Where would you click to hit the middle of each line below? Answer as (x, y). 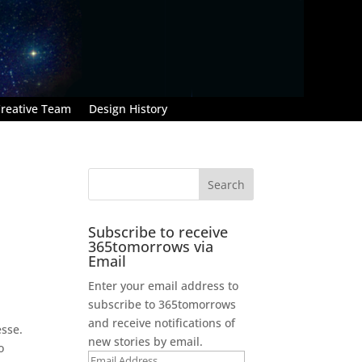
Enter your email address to (164, 285)
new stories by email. (146, 341)
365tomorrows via (151, 246)
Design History (128, 108)
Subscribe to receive (158, 232)
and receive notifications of (162, 322)
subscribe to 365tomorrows (162, 304)
